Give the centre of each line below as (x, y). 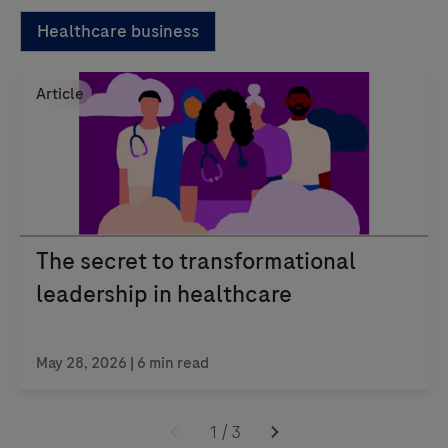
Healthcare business (118, 30)
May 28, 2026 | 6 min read (122, 362)
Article (60, 93)
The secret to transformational (196, 260)
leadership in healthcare (164, 293)
